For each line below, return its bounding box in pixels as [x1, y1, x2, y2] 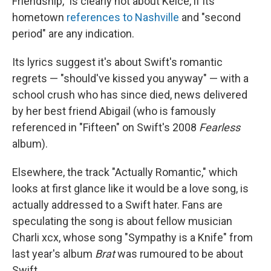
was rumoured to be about [115, 247, 243, 260]
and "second [179, 11, 241, 24]
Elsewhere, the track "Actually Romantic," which [12, 166, 238, 178]
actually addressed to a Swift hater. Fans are [12, 198, 223, 211]
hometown [12, 11, 67, 24]
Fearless [199, 121, 240, 134]
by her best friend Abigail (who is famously [12, 105, 216, 117]
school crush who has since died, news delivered [12, 88, 247, 101]
